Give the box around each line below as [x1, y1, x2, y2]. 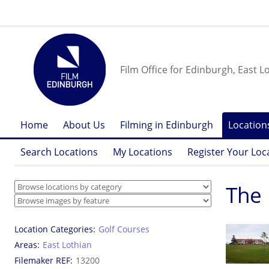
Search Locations [20, 145, 98, 159]
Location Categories [14, 223, 93, 235]
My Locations [113, 145, 172, 159]
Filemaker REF [14, 255, 70, 266]
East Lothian [43, 239, 92, 250]
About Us [63, 118, 105, 131]
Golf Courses [98, 223, 150, 235]
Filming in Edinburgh [120, 118, 213, 131]
